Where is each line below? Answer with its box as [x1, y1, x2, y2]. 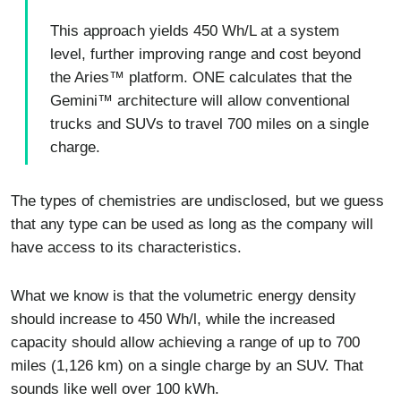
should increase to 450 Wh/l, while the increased [11, 310, 335, 328]
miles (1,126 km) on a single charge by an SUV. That [11, 356, 363, 374]
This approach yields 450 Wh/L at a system [50, 21, 339, 39]
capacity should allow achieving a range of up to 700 [11, 333, 360, 351]
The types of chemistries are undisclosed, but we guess [11, 192, 384, 209]
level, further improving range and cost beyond [50, 45, 361, 63]
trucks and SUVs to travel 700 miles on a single [50, 115, 369, 132]
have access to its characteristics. [11, 238, 242, 256]
